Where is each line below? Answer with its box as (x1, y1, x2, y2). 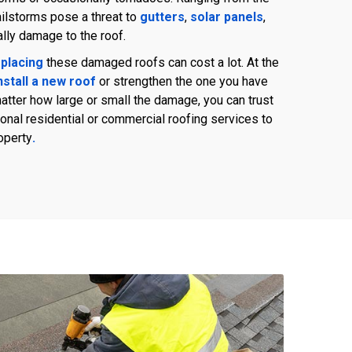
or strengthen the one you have (96, 74, 268, 90)
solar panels (190, 9, 263, 25)
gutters (140, 9, 185, 25)
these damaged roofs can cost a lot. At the (43, 55, 279, 71)
